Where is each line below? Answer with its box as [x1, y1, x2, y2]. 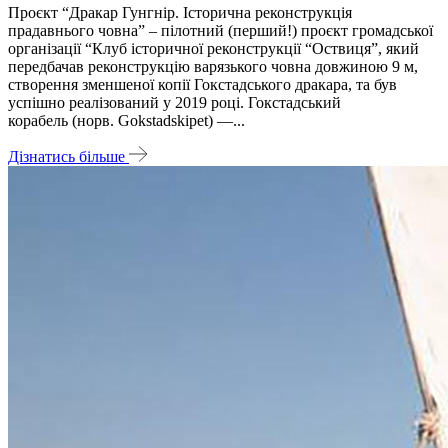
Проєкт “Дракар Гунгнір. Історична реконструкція [8, 3, 352, 21]
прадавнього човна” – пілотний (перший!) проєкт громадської [8, 21, 433, 39]
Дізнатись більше [8, 147, 129, 165]
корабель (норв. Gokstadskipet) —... [8, 111, 245, 129]
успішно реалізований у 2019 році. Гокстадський [8, 93, 341, 111]
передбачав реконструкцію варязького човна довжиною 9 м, [8, 57, 418, 75]
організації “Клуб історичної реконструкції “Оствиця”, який [8, 39, 419, 57]
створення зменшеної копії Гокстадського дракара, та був [8, 75, 397, 93]
